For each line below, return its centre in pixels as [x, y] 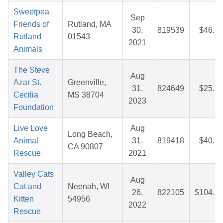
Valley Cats [34, 174]
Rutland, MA [90, 24]
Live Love [31, 128]
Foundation [34, 108]
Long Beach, [90, 134]
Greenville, [87, 83]
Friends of [31, 24]
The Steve [32, 70]
